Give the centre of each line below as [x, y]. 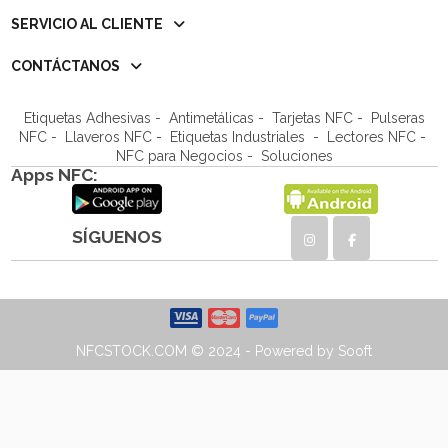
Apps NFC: [54, 174]
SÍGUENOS [117, 237]
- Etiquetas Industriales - [239, 136]
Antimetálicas [211, 117]
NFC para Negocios [179, 155]
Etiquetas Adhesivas [87, 117]
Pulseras [397, 117]
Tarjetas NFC [312, 117]
